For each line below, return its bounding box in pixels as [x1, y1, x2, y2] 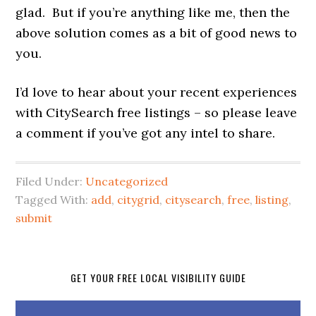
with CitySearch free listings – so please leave [16, 104, 298, 121]
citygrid [117, 192, 160, 207]
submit [16, 210, 53, 225]
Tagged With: [16, 192, 92, 207]
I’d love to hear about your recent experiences [16, 83, 298, 100]
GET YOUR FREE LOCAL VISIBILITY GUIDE [70, 269, 246, 285]
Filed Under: [16, 174, 86, 188]
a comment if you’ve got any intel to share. [16, 124, 276, 141]
